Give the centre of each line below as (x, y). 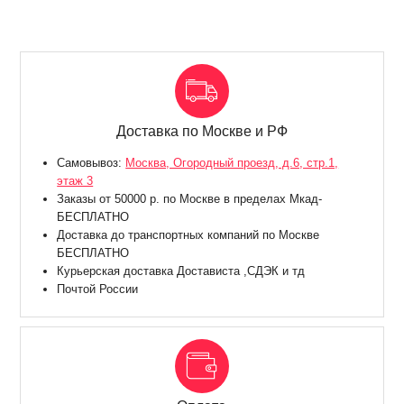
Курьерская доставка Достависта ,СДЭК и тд (181, 271)
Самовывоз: (92, 163)
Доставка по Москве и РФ (202, 132)
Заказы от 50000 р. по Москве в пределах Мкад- (190, 199)
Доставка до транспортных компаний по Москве (188, 235)
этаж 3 (75, 181)
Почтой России (98, 289)
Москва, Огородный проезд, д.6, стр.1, (232, 163)
